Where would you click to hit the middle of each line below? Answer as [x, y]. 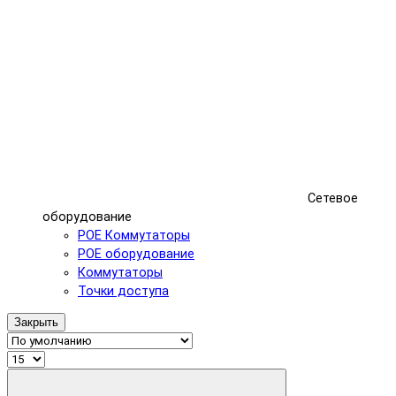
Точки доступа [123, 291]
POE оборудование [136, 254]
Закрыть [36, 322]
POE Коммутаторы [134, 235]
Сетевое [333, 198]
